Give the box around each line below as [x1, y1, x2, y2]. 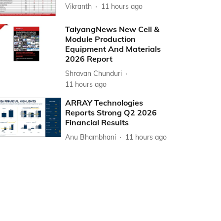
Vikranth [65, 1, 92, 11]
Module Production [65, 34, 136, 44]
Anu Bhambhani [65, 132, 116, 142]
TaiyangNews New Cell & [65, 24, 160, 35]
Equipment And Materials [65, 44, 161, 54]
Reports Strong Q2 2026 [65, 108, 157, 118]
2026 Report [65, 54, 113, 64]
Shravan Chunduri [65, 69, 122, 78]
